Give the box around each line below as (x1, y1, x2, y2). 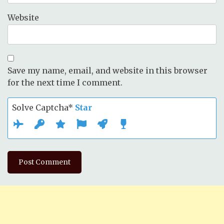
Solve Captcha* (12, 102, 75, 112)
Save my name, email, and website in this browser (7, 65, 207, 75)
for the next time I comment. (7, 77, 122, 87)
